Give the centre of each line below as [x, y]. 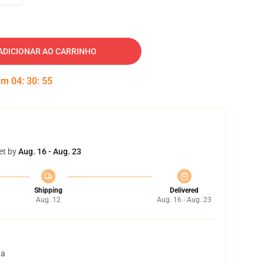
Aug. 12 [48, 200]
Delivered [184, 190]
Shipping [48, 190]
